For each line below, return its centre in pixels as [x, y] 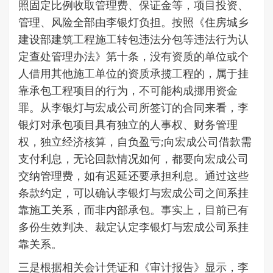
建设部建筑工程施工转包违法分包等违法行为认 [133, 39]
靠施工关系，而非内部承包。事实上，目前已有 [133, 210]
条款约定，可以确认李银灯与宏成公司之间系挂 [133, 193]
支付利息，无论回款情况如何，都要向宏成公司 [133, 159]
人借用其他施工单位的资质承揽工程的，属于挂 [133, 73]
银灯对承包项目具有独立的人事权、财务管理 [128, 125]
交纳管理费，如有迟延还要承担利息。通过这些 [133, 176]
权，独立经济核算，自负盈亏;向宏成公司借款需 [135, 142]
